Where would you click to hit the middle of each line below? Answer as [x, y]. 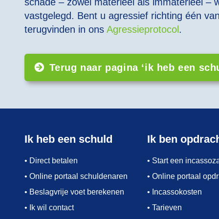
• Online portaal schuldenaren [76, 176]
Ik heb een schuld [68, 139]
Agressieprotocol [143, 29]
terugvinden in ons [66, 29]
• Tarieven [164, 208]
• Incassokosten [174, 192]
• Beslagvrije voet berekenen [74, 192]
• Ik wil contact [49, 208]
